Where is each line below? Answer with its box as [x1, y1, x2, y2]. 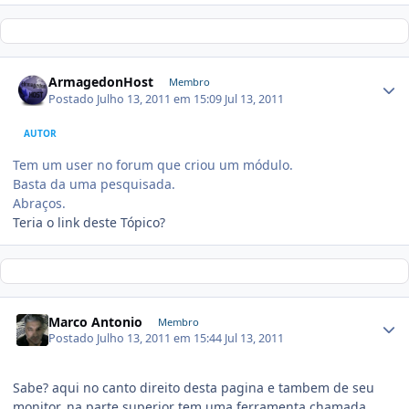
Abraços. [13, 194, 66, 212]
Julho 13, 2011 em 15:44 [97, 330, 225, 347]
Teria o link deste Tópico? [13, 213, 165, 231]
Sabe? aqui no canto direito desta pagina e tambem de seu [13, 379, 374, 397]
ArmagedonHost [48, 73, 154, 91]
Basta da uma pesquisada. [13, 174, 175, 193]
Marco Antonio [48, 312, 143, 330]
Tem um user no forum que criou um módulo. [13, 155, 293, 173]
